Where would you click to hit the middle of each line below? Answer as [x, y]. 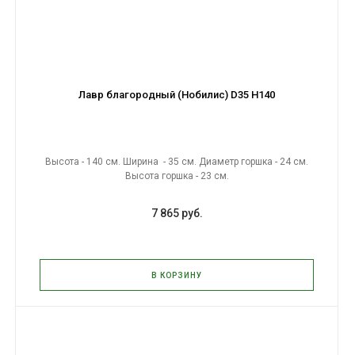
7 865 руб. [177, 213]
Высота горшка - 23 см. [177, 176]
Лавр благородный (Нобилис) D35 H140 [177, 95]
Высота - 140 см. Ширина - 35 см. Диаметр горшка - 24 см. [177, 162]
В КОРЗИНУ [177, 275]
